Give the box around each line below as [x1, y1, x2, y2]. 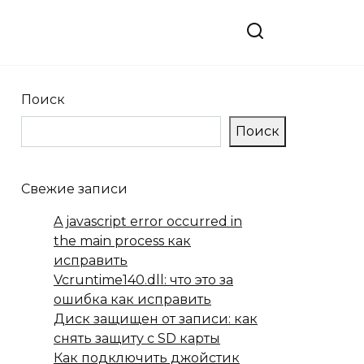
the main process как [54, 233, 191, 249]
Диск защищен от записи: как [54, 311, 258, 327]
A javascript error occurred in [54, 214, 242, 229]
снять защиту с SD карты [54, 331, 220, 346]
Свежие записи [21, 181, 128, 197]
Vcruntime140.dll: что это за [54, 272, 233, 288]
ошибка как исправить [54, 292, 211, 307]
